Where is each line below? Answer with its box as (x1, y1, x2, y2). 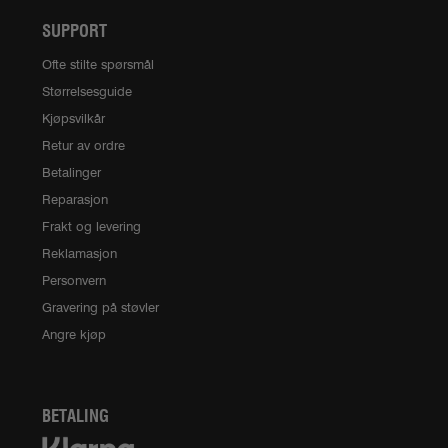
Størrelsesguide (42, 84, 132, 100)
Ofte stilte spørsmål (42, 57, 154, 73)
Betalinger (42, 165, 101, 181)
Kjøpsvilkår (42, 111, 105, 127)
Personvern (42, 273, 106, 289)
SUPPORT (42, 21, 107, 42)
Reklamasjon (42, 246, 117, 262)
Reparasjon (42, 192, 108, 208)
